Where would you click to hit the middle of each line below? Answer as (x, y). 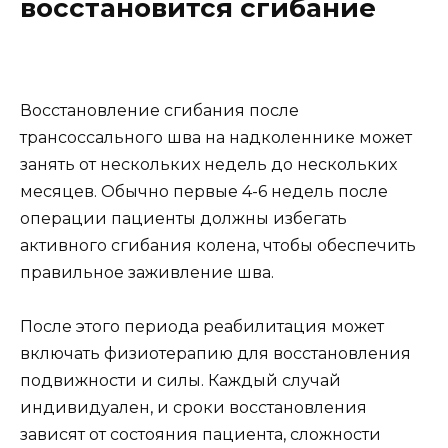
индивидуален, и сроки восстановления (193, 408)
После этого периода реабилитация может (202, 327)
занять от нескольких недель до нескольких (208, 164)
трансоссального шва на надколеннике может (216, 137)
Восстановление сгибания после (159, 110)
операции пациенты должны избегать (183, 218)
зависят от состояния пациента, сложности (200, 435)
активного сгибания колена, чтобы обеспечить (218, 245)
